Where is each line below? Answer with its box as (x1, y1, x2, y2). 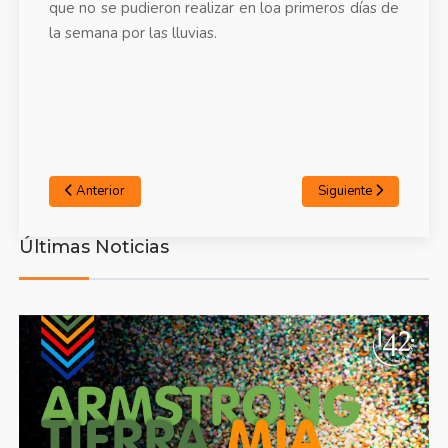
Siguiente (318, 182, 373, 201)
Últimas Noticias (18, 236, 169, 259)
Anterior (75, 182, 125, 201)
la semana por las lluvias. (48, 23, 217, 44)
